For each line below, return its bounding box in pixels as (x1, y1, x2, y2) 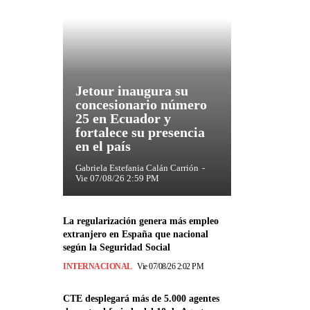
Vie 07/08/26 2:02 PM (137, 262, 203, 272)
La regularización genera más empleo (63, 216, 219, 227)
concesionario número (75, 97, 207, 113)
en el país (75, 138, 131, 154)
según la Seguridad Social (63, 242, 170, 253)
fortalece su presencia (75, 125, 205, 140)
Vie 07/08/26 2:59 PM (75, 173, 159, 184)
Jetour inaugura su (75, 83, 188, 99)
